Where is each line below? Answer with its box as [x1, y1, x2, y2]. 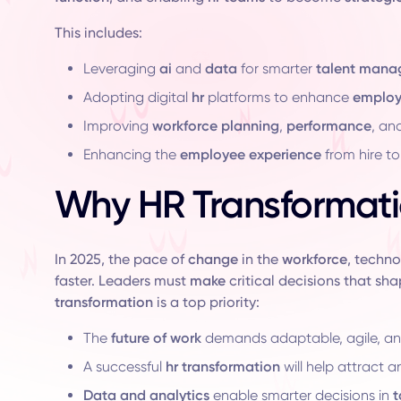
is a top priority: [152, 294, 260, 311]
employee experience [179, 146, 321, 163]
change [187, 251, 238, 268]
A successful [82, 358, 166, 375]
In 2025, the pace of [54, 251, 188, 268]
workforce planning [151, 117, 279, 134]
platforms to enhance [203, 89, 353, 106]
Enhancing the [82, 146, 180, 163]
